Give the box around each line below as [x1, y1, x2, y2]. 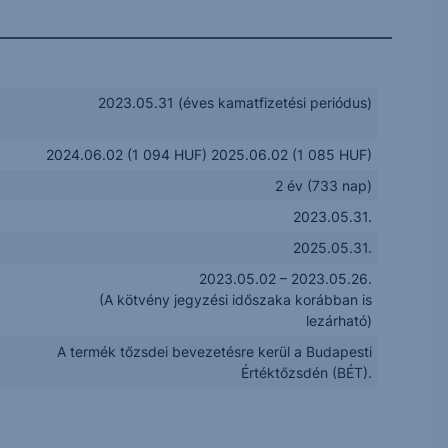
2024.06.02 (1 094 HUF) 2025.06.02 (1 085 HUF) [46, 146, 373, 163]
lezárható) [306, 312, 373, 329]
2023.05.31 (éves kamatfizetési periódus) [98, 94, 373, 111]
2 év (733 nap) [275, 177, 373, 194]
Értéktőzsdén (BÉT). [241, 364, 373, 381]
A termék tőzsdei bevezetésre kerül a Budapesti [57, 343, 373, 360]
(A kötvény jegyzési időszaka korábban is [99, 291, 373, 308]
